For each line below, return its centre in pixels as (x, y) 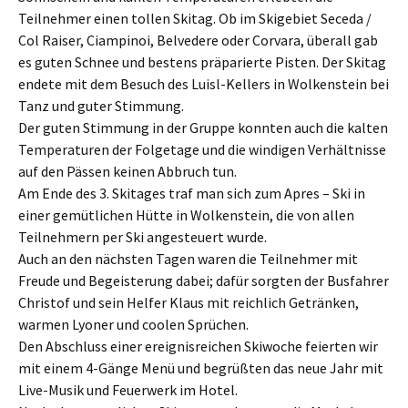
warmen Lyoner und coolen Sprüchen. (133, 324)
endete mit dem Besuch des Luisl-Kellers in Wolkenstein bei (204, 84)
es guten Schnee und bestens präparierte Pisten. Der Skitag (202, 62)
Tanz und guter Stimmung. (101, 106)
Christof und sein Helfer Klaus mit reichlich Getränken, (189, 302)
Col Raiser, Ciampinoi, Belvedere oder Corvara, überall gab (198, 40)
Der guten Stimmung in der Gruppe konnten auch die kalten (203, 127)
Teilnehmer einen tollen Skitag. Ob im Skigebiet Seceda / (195, 18)
